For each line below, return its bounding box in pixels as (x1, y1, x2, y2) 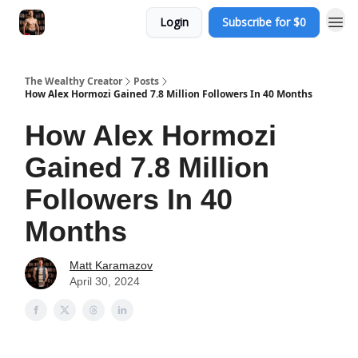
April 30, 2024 (70, 275, 140, 288)
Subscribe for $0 (222, 14, 306, 30)
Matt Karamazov (70, 259, 153, 272)
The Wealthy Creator (25, 74, 122, 88)
